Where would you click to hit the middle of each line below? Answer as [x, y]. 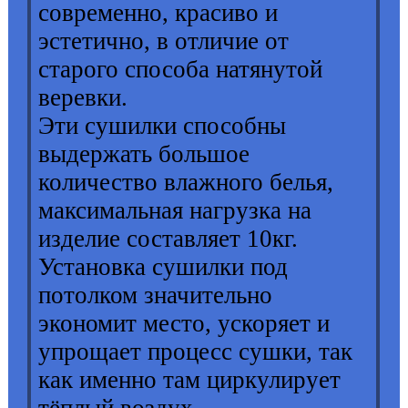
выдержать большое [144, 154]
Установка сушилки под [163, 267]
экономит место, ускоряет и [184, 324]
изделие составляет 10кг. [168, 239]
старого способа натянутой [181, 70]
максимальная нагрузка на [175, 211]
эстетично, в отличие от [164, 41]
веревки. [87, 98]
